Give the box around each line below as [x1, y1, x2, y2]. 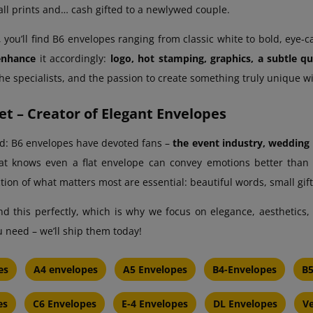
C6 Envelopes [33, 297, 96, 311]
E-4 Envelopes [122, 297, 188, 311]
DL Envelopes [213, 297, 277, 311]
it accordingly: [36, 52, 110, 66]
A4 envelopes [34, 263, 98, 277]
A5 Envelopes [123, 263, 187, 277]
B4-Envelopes [212, 263, 277, 277]
